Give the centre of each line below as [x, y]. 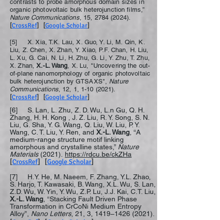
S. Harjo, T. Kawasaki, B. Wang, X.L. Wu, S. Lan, [83, 184]
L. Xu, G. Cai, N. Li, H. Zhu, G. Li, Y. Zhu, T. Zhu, [80, 58]
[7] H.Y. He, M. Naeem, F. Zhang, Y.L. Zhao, [80, 177]
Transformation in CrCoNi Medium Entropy [76, 206]
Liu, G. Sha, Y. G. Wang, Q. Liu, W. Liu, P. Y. [75, 125]
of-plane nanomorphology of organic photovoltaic [80, 73]
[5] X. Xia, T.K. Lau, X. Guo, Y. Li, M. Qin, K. [77, 42]
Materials [24, 154]
